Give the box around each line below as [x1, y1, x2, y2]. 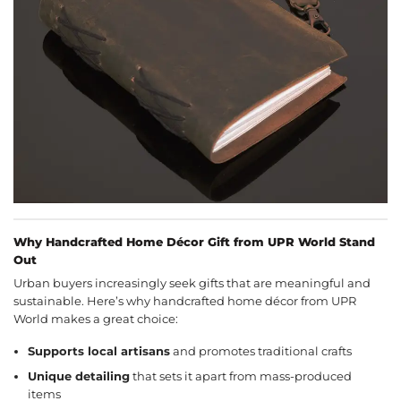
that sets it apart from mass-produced [130, 369, 353, 383]
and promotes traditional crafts [170, 345, 353, 359]
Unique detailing [28, 369, 131, 383]
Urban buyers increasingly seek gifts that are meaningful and [13, 276, 371, 290]
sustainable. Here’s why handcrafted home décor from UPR [13, 294, 356, 308]
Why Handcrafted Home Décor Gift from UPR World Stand [13, 235, 375, 249]
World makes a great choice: [13, 311, 178, 326]
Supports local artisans [28, 345, 171, 359]
